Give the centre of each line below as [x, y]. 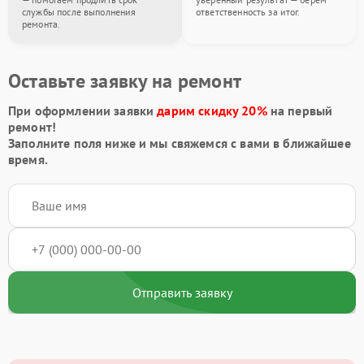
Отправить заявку [182, 292]
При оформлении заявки [83, 110]
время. [28, 159]
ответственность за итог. [248, 12]
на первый [300, 110]
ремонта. [41, 24]
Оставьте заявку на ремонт [125, 81]
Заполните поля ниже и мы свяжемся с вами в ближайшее [180, 143]
